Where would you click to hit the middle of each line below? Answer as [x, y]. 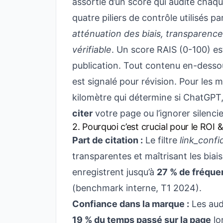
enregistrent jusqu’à [114, 172]
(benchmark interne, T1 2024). [137, 188]
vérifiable [92, 50]
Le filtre [161, 140]
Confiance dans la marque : [131, 204]
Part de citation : [108, 140]
